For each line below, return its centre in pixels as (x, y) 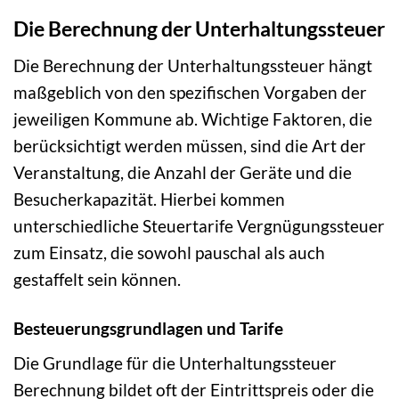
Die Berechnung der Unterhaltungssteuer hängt (193, 65)
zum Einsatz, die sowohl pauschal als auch (169, 252)
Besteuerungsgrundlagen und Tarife (148, 328)
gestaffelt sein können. (97, 279)
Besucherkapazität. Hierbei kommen (149, 199)
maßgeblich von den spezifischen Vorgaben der (190, 92)
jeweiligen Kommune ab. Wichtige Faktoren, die (193, 118)
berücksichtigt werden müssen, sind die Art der (190, 145)
